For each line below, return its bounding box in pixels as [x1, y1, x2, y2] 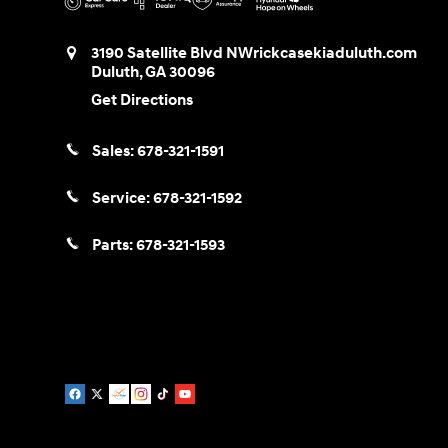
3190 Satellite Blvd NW [91, 43, 253, 63]
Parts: [92, 236, 136, 256]
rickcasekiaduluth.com [253, 43, 417, 63]
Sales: [92, 141, 137, 161]
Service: [92, 188, 153, 208]
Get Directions [91, 90, 193, 110]
